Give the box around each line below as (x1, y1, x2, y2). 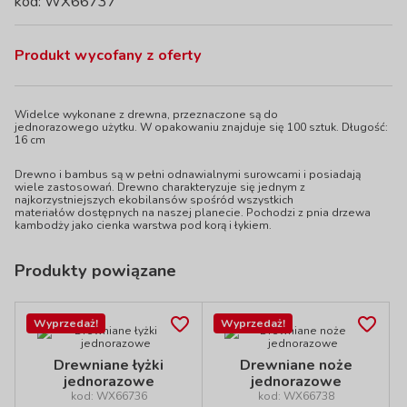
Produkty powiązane (15, 259, 176, 282)
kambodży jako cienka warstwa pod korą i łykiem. (15, 218, 272, 233)
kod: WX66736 (70, 389, 147, 403)
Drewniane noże (239, 355, 352, 375)
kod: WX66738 (257, 389, 334, 403)
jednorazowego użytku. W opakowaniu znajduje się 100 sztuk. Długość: (15, 120, 388, 134)
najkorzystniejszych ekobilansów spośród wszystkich (15, 193, 293, 207)
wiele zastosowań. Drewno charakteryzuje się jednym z (15, 180, 305, 194)
